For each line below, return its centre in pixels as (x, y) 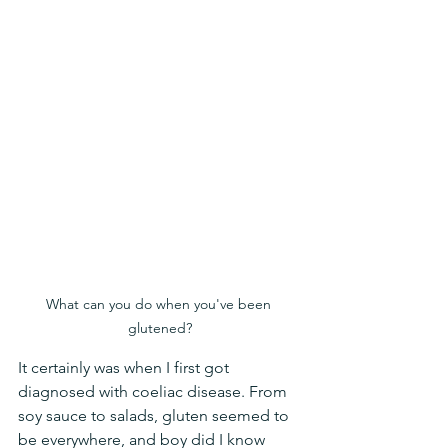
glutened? (160, 328)
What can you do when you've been (160, 304)
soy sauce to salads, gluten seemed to (155, 415)
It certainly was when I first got (125, 367)
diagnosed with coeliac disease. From (154, 391)
